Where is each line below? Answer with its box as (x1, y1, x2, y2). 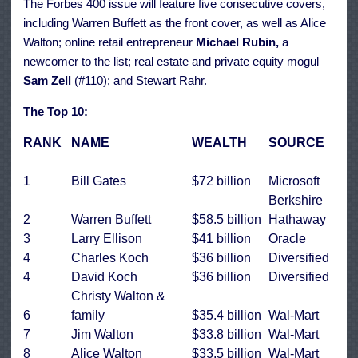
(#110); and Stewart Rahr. (71, 74, 207, 88)
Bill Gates (71, 174, 126, 189)
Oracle (268, 232, 306, 246)
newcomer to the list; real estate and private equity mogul (23, 54, 319, 69)
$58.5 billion (192, 213, 261, 227)
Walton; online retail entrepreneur (23, 35, 196, 50)
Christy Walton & (71, 289, 165, 304)
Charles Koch (71, 251, 149, 265)
